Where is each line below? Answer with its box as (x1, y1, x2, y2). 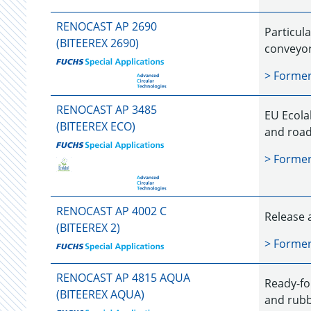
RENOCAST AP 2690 (56, 19, 157, 34)
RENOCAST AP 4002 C (56, 203, 167, 219)
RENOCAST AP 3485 (56, 102, 157, 117)
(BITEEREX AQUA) (56, 287, 144, 302)
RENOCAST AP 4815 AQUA (56, 270, 190, 285)
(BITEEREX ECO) (56, 119, 135, 134)
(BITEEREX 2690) (56, 35, 139, 51)
